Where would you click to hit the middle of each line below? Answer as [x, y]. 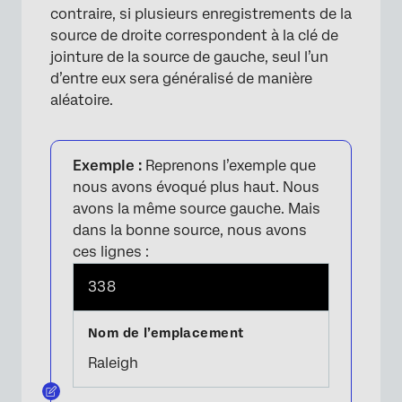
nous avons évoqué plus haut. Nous [196, 187]
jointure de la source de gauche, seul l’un [189, 57]
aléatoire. [82, 100]
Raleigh [113, 363]
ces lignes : [111, 251]
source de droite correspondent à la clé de [194, 35]
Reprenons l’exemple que [229, 165]
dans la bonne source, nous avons [190, 230]
